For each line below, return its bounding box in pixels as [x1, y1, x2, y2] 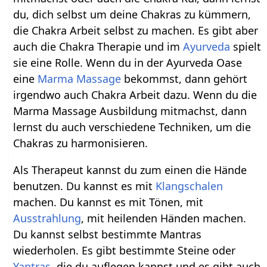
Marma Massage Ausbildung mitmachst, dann [13, 104, 247, 119]
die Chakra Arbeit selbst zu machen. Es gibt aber [13, 23, 259, 38]
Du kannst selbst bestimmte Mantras [13, 227, 202, 242]
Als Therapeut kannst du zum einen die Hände [13, 163, 247, 178]
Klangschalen [156, 179, 223, 194]
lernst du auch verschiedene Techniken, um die [13, 120, 252, 135]
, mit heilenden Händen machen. [81, 211, 247, 226]
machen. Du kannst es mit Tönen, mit [13, 195, 204, 210]
